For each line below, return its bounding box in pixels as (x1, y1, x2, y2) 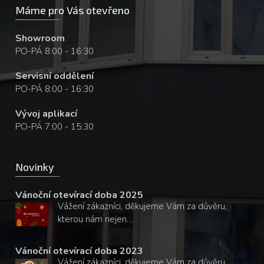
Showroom (15, 32, 65, 45)
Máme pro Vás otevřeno (15, 4, 130, 16)
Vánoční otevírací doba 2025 (15, 189, 144, 202)
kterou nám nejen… (58, 213, 134, 225)
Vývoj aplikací (15, 107, 78, 120)
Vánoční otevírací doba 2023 (15, 245, 144, 258)
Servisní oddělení (15, 70, 94, 82)
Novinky (15, 160, 55, 173)
